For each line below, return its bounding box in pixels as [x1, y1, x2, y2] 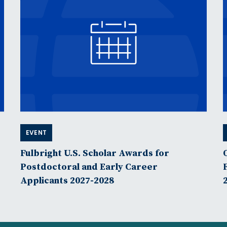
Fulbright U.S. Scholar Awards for [20, 147, 169, 159]
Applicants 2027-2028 [20, 174, 114, 186]
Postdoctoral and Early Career [20, 161, 158, 173]
